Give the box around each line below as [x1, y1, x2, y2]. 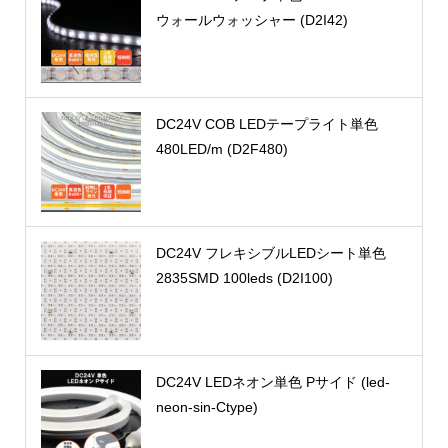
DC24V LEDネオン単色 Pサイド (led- [155, 374, 390, 391]
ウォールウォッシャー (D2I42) [155, 12, 348, 29]
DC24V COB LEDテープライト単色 [155, 116, 378, 133]
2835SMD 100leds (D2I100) [155, 270, 333, 287]
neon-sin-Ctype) [155, 399, 258, 416]
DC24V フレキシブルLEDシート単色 [155, 245, 386, 262]
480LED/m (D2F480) [155, 141, 288, 158]
